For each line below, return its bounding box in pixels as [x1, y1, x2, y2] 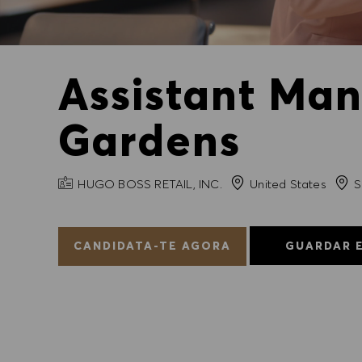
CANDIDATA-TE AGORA [74, 238, 231, 253]
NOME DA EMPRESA [57, 175, 170, 191]
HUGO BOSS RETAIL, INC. [74, 175, 222, 192]
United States [246, 175, 326, 192]
